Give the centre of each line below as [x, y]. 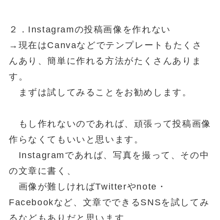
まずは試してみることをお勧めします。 [100, 92]
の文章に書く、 [42, 171]
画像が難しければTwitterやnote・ [88, 186]
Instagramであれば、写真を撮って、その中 [109, 155]
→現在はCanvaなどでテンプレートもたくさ [105, 45]
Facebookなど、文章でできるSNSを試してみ [109, 202]
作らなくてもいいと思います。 [76, 139]
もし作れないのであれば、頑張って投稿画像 [110, 124]
